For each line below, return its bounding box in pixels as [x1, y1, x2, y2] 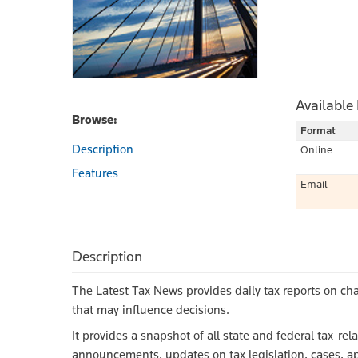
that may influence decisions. [72, 301, 229, 317]
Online [300, 141, 332, 157]
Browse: [72, 111, 117, 127]
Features [72, 165, 118, 181]
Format [300, 122, 336, 137]
